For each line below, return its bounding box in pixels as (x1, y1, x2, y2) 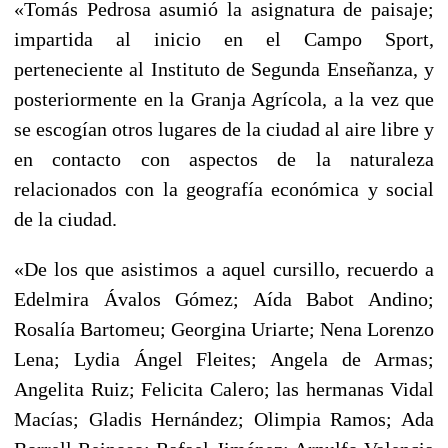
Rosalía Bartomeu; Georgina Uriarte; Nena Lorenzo (14, 317, 434, 340)
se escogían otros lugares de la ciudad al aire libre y (14, 117, 434, 140)
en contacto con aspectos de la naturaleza (14, 147, 434, 170)
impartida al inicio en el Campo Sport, (14, 27, 434, 50)
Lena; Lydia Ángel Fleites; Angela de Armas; (14, 347, 434, 370)
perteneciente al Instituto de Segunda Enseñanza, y (14, 57, 434, 80)
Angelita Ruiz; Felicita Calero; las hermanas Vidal (14, 377, 434, 400)
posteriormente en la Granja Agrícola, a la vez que (14, 87, 434, 110)
